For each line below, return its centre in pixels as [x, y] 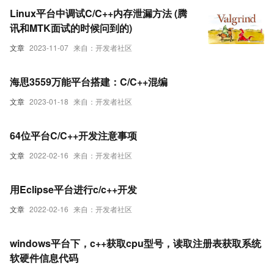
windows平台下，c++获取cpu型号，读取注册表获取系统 [135, 243]
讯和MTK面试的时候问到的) [71, 28]
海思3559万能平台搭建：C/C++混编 [89, 82]
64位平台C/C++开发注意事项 [73, 135]
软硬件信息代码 [44, 258]
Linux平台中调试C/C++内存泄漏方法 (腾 [98, 13]
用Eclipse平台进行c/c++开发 [73, 189]
